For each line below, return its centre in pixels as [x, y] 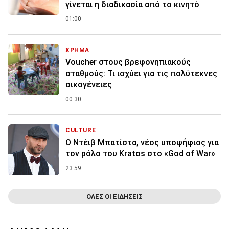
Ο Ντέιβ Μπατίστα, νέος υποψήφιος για [142, 143]
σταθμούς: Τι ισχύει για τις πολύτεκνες [141, 74]
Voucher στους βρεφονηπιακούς [128, 62]
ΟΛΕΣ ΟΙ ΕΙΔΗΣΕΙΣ [114, 196]
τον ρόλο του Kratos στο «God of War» [140, 154]
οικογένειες [89, 85]
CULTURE [81, 131]
